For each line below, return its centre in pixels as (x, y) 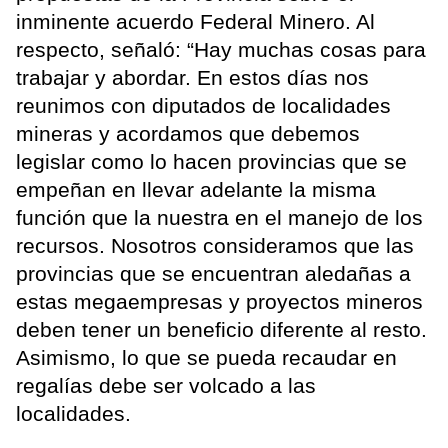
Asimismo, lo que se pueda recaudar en (206, 358)
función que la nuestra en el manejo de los (219, 218)
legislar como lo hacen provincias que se (211, 162)
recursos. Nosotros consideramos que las (215, 246)
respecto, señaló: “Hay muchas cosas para (221, 50)
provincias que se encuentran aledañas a (213, 274)
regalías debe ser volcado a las (166, 386)
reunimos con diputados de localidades (203, 106)
